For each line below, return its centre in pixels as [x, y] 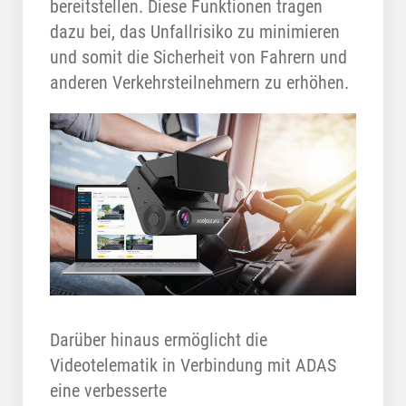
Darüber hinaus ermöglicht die [159, 340]
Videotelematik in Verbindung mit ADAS [193, 366]
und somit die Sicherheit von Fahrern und [198, 57]
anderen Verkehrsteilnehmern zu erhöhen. [199, 82]
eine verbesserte [108, 391]
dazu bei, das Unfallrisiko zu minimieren [195, 31]
